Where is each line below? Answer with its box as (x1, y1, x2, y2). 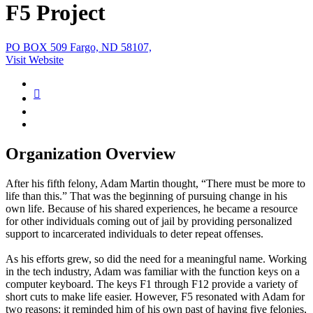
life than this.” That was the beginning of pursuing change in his (6, 189, 287, 202)
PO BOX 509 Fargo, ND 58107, (6, 41, 152, 53)
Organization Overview (6, 144, 175, 163)
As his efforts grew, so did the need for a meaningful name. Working (6, 252, 307, 265)
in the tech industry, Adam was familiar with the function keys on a (6, 265, 300, 277)
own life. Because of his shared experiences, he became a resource (6, 202, 298, 214)
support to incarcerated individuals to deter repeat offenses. (6, 227, 263, 240)
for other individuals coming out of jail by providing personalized (6, 214, 292, 227)
